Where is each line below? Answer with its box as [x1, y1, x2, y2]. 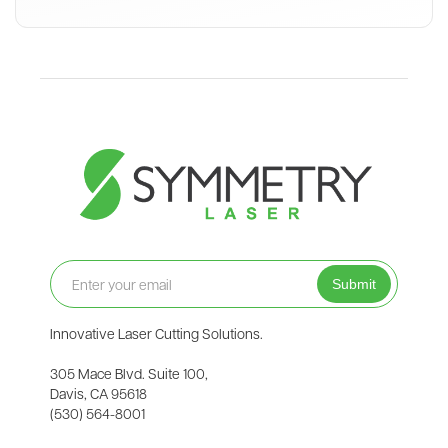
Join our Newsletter [50, 235, 177, 255]
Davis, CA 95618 [50, 384, 147, 403]
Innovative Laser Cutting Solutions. [50, 324, 263, 343]
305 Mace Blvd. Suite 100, [50, 364, 208, 383]
